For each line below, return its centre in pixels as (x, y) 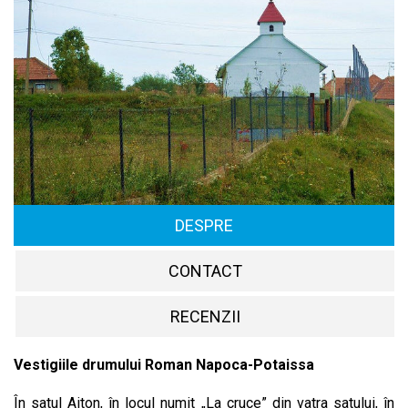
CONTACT (205, 271)
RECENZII (205, 317)
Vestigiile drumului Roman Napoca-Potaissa (164, 365)
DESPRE (204, 226)
